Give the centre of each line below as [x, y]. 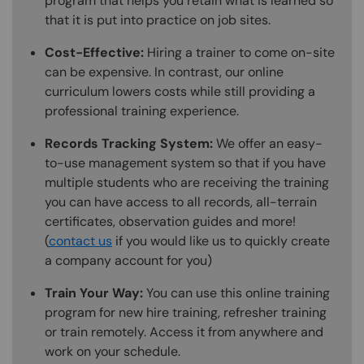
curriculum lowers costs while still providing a [180, 92]
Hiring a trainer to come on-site [241, 53]
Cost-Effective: [96, 53]
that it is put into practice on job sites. [158, 20]
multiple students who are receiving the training [187, 183]
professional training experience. [142, 111]
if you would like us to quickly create [221, 241]
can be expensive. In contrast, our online [164, 72]
